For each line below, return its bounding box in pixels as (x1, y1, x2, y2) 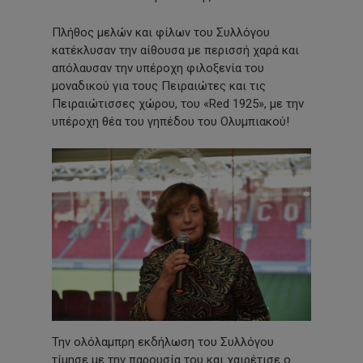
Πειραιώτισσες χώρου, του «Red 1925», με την (52, 96, 304, 111)
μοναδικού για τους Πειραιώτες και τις (52, 78, 266, 93)
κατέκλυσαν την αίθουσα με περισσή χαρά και (52, 42, 299, 58)
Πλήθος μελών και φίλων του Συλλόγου (52, 24, 270, 40)
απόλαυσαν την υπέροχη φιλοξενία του (52, 60, 264, 75)
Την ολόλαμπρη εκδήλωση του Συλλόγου (52, 335, 274, 349)
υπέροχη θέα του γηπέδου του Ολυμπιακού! (52, 113, 289, 129)
